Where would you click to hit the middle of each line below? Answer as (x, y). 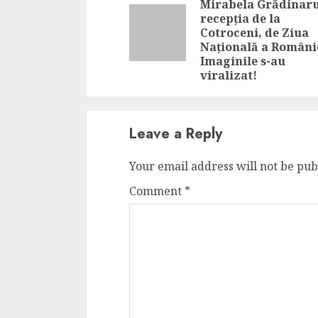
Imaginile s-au (243, 61)
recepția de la (240, 18)
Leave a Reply (176, 134)
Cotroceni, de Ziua (254, 33)
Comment (157, 191)
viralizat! (229, 75)
